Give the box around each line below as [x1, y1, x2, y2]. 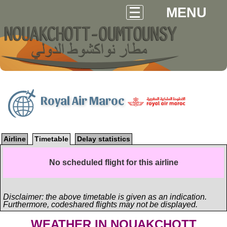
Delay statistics [77, 135, 130, 143]
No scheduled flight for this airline [49, 158, 178, 167]
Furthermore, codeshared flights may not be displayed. [3, 200, 198, 209]
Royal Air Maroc [41, 93, 126, 107]
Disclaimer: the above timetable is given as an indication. [3, 193, 207, 201]
